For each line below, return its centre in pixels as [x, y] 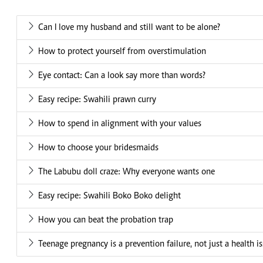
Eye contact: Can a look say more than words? [122, 76]
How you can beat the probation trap [106, 220]
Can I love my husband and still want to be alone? [129, 28]
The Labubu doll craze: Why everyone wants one [127, 172]
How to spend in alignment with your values [120, 124]
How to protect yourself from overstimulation [122, 52]
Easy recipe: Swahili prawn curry [97, 100]
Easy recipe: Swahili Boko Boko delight [109, 196]
